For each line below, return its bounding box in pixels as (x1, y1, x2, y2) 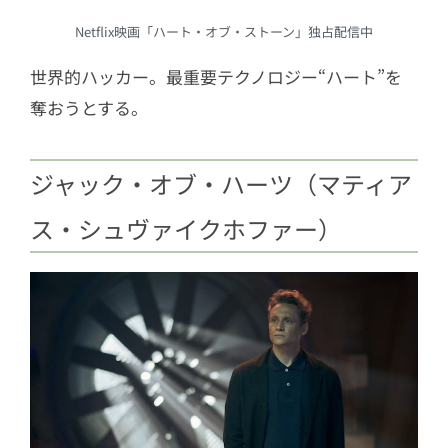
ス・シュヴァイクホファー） (30, 211, 342, 247)
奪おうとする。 (30, 95, 148, 121)
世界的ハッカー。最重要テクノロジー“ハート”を (30, 64, 402, 90)
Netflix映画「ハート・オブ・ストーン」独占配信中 (75, 22, 373, 42)
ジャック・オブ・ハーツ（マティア (30, 166, 412, 202)
